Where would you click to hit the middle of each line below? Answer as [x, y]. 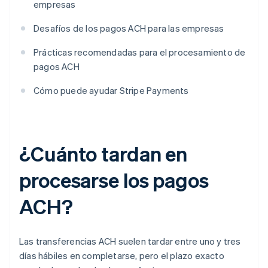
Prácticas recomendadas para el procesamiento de [140, 52]
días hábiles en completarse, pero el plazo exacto [122, 256]
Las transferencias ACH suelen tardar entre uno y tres [130, 241]
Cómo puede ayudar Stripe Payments [111, 91]
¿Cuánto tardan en [103, 154]
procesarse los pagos [114, 180]
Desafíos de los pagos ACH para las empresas [129, 28]
